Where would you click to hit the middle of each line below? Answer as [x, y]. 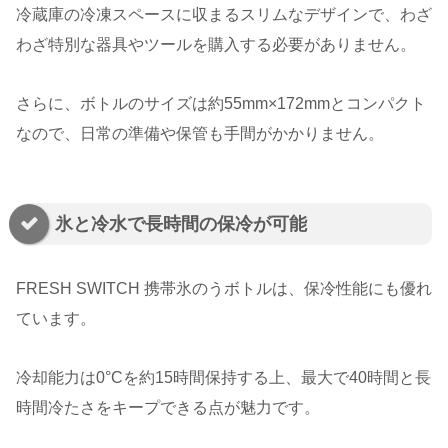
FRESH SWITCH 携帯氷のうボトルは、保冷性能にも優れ [224, 289]
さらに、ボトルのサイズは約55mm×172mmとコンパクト [221, 103]
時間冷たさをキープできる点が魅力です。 [168, 407]
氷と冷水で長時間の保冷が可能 [181, 223]
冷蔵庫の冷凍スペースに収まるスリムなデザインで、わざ [224, 15]
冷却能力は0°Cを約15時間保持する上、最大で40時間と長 [223, 377]
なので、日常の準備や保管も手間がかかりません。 [200, 133]
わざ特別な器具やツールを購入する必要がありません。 [216, 45]
